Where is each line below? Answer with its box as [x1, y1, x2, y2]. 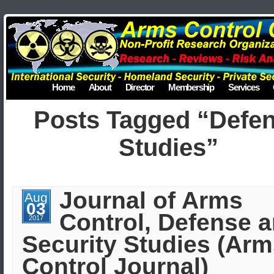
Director [125, 82, 154, 92]
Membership [168, 82, 214, 92]
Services [228, 82, 259, 92]
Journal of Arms [59, 187, 243, 213]
